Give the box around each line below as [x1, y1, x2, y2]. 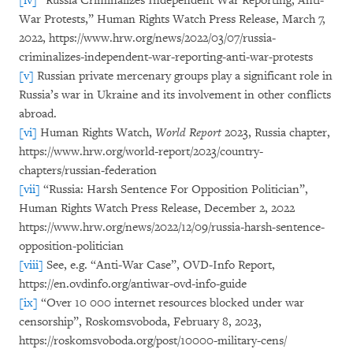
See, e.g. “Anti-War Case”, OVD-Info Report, [43, 258, 275, 273]
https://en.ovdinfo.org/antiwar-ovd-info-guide [19, 277, 247, 292]
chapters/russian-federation [19, 163, 157, 178]
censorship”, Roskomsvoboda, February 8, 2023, [19, 314, 262, 329]
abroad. [19, 106, 57, 121]
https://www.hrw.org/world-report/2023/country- [19, 144, 263, 159]
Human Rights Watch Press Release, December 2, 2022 [19, 201, 295, 216]
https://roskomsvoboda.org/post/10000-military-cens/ [19, 333, 287, 348]
